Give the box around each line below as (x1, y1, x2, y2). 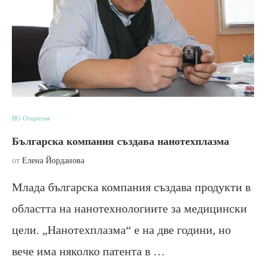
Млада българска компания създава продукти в (12, 180, 251, 194)
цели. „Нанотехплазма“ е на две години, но (12, 223, 231, 236)
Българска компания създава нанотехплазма (12, 135, 229, 147)
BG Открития (12, 114, 50, 122)
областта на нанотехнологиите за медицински (12, 201, 247, 215)
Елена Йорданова (22, 156, 84, 165)
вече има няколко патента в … (12, 244, 165, 258)
